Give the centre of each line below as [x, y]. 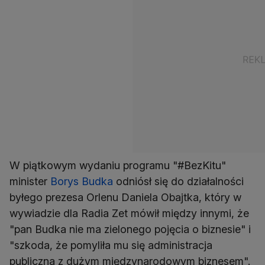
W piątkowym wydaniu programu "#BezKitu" [118, 166]
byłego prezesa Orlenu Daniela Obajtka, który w [125, 198]
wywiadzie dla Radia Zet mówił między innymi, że [129, 214]
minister [30, 182]
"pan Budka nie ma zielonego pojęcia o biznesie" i [130, 230]
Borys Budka [82, 182]
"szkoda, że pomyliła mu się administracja [111, 245]
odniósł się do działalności [178, 182]
